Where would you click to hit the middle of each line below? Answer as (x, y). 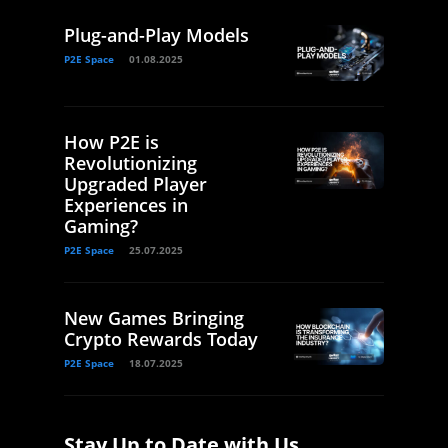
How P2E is (111, 142)
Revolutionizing (130, 163)
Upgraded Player (135, 184)
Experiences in (126, 205)
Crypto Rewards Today (161, 339)
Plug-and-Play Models (156, 35)
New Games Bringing (154, 318)
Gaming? (101, 226)
